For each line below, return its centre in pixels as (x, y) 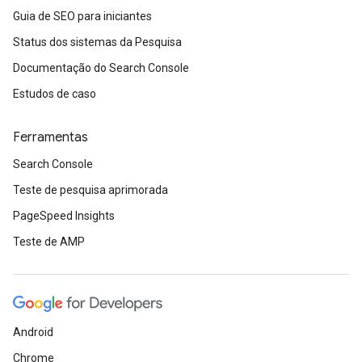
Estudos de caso (55, 94)
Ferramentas (51, 137)
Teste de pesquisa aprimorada (90, 190)
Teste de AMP (49, 242)
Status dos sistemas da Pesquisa (97, 42)
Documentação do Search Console (101, 68)
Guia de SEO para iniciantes (82, 16)
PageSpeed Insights (64, 216)
